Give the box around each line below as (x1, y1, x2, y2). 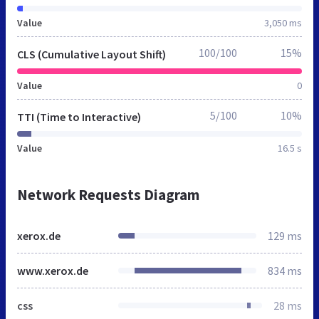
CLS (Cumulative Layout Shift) (17, 46, 166, 61)
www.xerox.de (17, 263, 88, 278)
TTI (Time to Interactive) (17, 109, 141, 124)
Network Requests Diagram (17, 184, 199, 204)
